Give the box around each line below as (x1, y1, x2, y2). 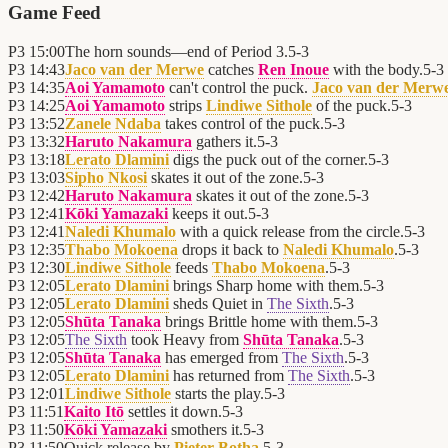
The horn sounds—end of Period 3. (65, 43, 288, 61)
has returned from (169, 367, 288, 385)
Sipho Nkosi (65, 169, 147, 187)
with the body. (329, 61, 423, 79)
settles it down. (124, 403, 222, 421)
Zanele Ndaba (65, 115, 161, 133)
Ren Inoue (258, 61, 329, 79)
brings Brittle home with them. (161, 313, 357, 331)
